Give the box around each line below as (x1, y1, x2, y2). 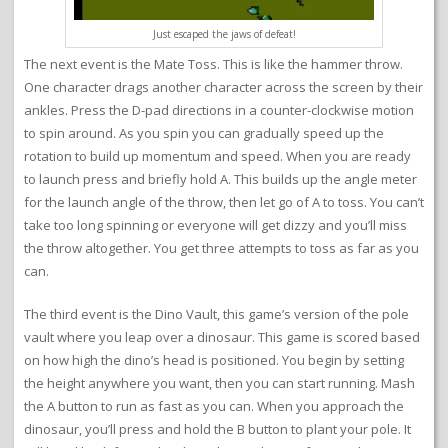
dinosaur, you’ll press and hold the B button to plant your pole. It (24, 420, 411, 439)
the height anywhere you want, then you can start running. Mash (24, 374, 415, 393)
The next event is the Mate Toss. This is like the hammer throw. (24, 55, 403, 74)
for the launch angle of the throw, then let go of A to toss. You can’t (24, 193, 424, 212)
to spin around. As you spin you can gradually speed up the (24, 124, 384, 143)
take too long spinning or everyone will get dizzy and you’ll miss (24, 216, 407, 235)
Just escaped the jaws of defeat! (152, 27, 296, 42)
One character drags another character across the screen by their (24, 78, 423, 97)
